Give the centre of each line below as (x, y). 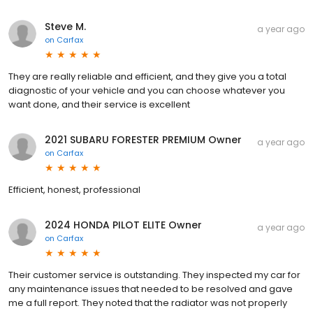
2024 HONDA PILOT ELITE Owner (123, 225)
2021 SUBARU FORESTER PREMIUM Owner (143, 139)
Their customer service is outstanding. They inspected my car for (154, 275)
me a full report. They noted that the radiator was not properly (148, 303)
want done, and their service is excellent (99, 104)
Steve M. (65, 26)
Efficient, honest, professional (74, 189)
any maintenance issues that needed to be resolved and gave (151, 289)
